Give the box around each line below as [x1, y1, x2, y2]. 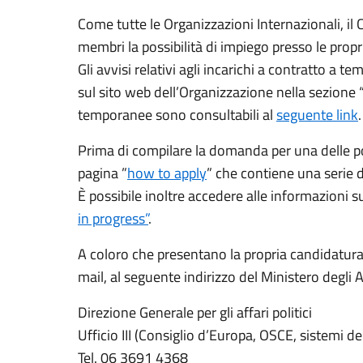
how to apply [127, 162, 207, 184]
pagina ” [78, 162, 127, 184]
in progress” [78, 207, 148, 229]
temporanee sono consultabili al [78, 104, 276, 126]
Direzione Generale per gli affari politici [78, 301, 312, 323]
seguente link [276, 104, 358, 126]
